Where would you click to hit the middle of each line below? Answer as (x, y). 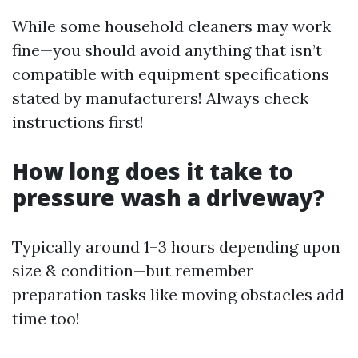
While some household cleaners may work (171, 26)
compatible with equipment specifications (171, 74)
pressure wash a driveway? (168, 197)
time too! (46, 318)
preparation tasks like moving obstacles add (178, 294)
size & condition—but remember (133, 270)
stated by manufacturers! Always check (160, 98)
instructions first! (78, 122)
